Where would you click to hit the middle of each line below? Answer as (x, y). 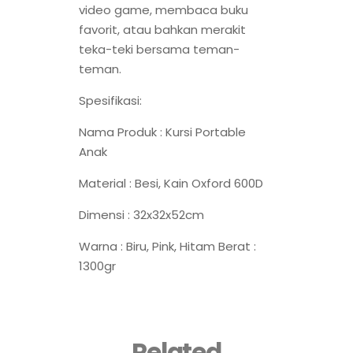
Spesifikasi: (110, 101)
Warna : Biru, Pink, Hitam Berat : (167, 247)
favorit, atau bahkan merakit (162, 30)
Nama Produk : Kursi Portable (162, 132)
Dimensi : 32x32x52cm (141, 215)
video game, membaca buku (163, 10)
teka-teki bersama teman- (159, 50)
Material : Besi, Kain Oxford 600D (171, 184)
